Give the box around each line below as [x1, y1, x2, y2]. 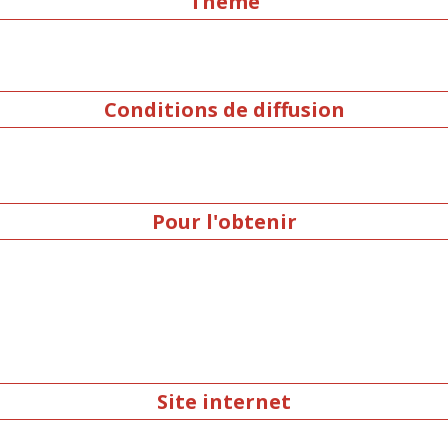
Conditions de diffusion [103, 95, 345, 123]
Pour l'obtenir [151, 208, 297, 236]
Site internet [157, 387, 291, 415]
